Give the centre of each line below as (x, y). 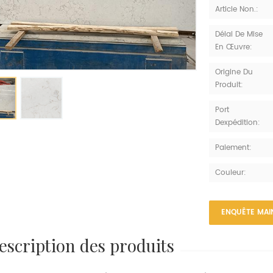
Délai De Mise (239, 34)
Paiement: (233, 148)
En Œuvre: (233, 47)
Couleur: (230, 173)
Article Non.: (236, 9)
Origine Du (234, 72)
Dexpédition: (237, 123)
